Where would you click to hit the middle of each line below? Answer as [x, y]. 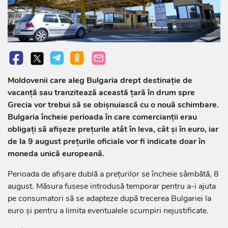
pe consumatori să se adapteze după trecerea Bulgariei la [109, 198]
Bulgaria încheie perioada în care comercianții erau [102, 117]
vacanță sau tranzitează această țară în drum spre [101, 92]
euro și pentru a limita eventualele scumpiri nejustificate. [108, 210]
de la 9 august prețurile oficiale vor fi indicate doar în [106, 141]
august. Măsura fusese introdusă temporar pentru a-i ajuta [112, 186]
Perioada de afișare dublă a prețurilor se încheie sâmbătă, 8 [113, 174]
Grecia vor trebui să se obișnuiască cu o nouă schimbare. [113, 105]
